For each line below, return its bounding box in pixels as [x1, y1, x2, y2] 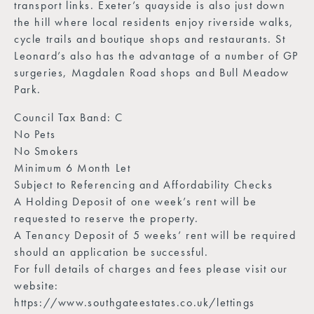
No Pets [14, 126, 56, 142]
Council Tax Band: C [14, 109, 123, 125]
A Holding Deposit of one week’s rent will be [14, 193, 257, 209]
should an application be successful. [14, 244, 209, 259]
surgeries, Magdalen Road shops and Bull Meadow [14, 64, 289, 80]
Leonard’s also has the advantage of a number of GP [14, 48, 299, 63]
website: [14, 278, 59, 293]
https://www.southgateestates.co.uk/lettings [14, 294, 255, 310]
